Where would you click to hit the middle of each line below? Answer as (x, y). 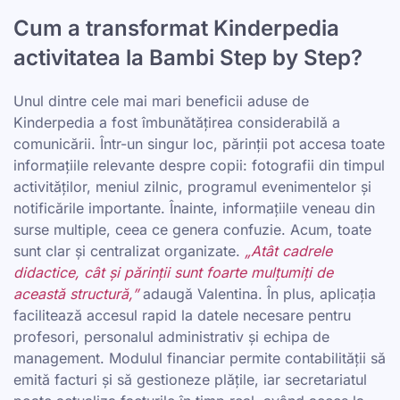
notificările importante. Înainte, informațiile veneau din (194, 208)
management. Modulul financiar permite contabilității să (200, 358)
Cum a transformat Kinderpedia (176, 28)
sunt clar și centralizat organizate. (127, 251)
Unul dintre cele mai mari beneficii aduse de (161, 101)
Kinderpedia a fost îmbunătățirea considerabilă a (177, 122)
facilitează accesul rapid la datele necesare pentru (182, 315)
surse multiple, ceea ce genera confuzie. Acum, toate (192, 229)
